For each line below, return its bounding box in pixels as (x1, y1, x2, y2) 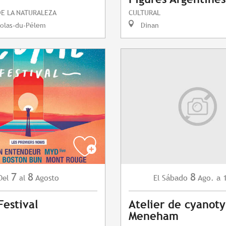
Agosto (35, 173, 59, 183)
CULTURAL (129, 8, 160, 17)
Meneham (129, 210, 179, 223)
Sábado (162, 173, 188, 183)
